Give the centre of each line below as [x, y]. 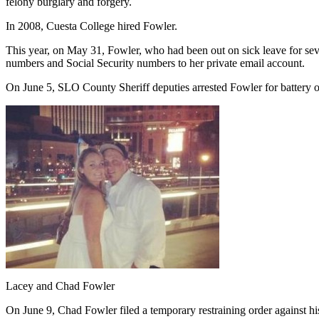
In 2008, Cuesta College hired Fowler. [91, 26]
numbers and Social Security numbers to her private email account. [155, 63]
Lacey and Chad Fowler [60, 286]
